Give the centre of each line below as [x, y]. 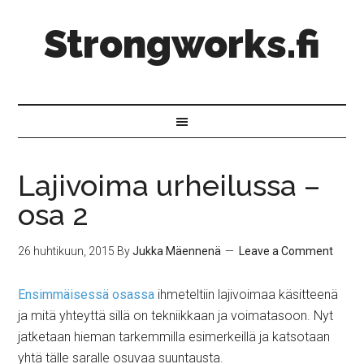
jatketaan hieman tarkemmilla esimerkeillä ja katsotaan [174, 337]
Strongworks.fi [182, 44]
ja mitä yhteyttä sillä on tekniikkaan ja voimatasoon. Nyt [176, 316]
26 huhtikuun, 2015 [67, 251]
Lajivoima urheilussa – [169, 185]
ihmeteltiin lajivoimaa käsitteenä [247, 295]
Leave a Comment [286, 251]
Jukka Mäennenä [177, 251]
